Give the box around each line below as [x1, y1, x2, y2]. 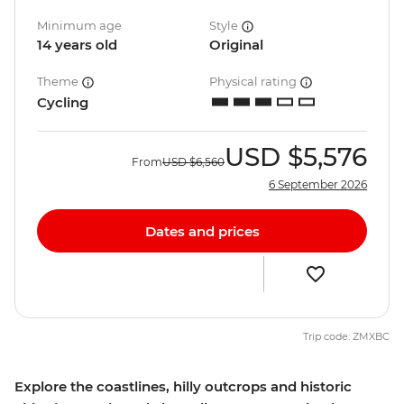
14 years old [37, 36, 117, 54]
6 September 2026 [269, 178, 367, 192]
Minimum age [37, 18, 122, 33]
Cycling [37, 94, 88, 112]
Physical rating [209, 74, 299, 89]
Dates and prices [144, 222, 260, 240]
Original [209, 36, 263, 54]
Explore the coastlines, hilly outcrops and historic [14, 378, 352, 396]
